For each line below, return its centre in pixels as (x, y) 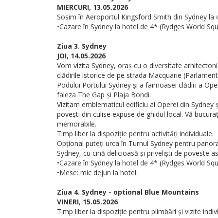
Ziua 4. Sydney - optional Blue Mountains (128, 192)
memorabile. (77, 124)
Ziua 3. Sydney (82, 46)
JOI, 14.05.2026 (81, 56)
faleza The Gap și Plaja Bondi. (104, 95)
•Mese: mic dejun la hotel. (97, 173)
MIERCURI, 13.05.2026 (92, 7)
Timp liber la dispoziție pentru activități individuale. (135, 134)
